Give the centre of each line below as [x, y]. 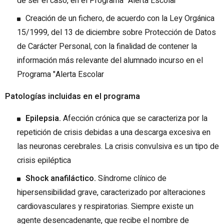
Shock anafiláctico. [61, 179]
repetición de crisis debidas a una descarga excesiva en [114, 133]
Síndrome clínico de [131, 179]
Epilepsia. [43, 119]
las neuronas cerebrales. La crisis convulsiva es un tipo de [118, 147]
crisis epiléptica [44, 161]
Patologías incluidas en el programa [72, 97]
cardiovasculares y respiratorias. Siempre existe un [105, 207]
